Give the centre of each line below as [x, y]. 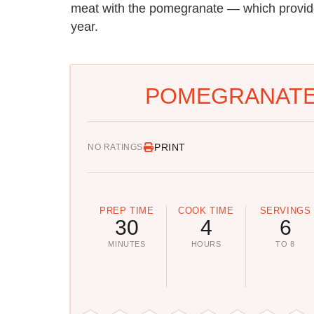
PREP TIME [127, 211]
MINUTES [127, 244]
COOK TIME [206, 211]
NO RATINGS [115, 147]
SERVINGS [285, 211]
